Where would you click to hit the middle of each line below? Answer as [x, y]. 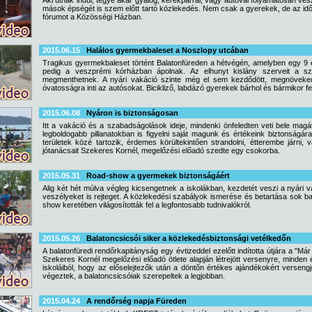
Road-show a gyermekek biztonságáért [158, 175]
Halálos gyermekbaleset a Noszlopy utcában [167, 50]
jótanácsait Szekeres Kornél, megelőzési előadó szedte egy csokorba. [161, 150]
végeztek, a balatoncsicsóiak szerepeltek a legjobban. [134, 276]
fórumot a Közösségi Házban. [93, 17]
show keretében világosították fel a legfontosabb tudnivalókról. [147, 205]
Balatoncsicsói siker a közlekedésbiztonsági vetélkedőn [189, 238]
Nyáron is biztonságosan [132, 113]
